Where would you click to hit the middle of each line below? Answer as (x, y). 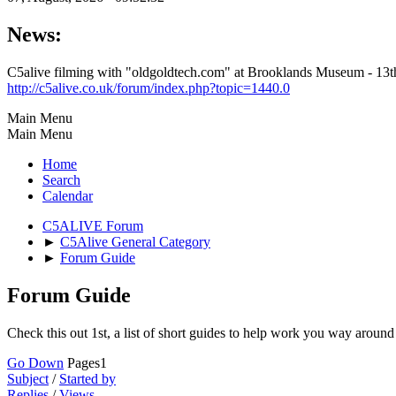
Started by (88, 378)
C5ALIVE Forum (93, 225)
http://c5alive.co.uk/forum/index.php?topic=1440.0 (148, 88)
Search (61, 179)
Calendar (68, 195)
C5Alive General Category (135, 241)
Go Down (35, 362)
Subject (28, 378)
